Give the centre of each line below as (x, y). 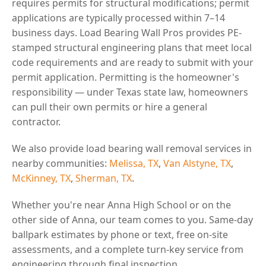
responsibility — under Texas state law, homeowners (130, 92)
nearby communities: (61, 163)
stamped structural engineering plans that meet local (132, 47)
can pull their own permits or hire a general (110, 107)
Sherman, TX (104, 178)
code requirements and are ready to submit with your (133, 62)
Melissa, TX (134, 163)
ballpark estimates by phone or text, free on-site (120, 234)
